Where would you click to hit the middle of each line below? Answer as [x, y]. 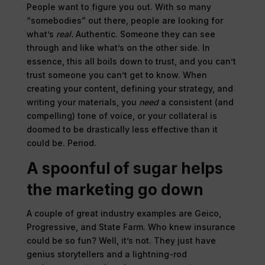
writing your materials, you [83, 102]
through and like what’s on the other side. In [118, 47]
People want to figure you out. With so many [119, 7]
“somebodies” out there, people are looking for [125, 20]
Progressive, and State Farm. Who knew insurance [131, 227]
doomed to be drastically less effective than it [122, 129]
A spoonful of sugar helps [125, 168]
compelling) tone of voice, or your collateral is [122, 115]
